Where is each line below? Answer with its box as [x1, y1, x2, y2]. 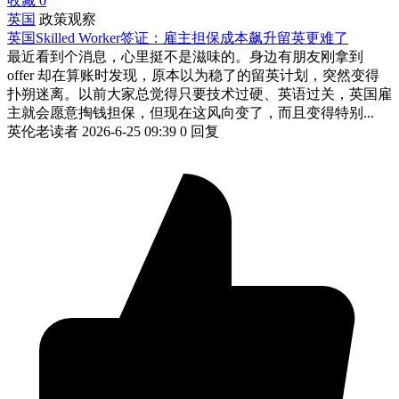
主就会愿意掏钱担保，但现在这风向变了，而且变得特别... [7, 104, 374, 120]
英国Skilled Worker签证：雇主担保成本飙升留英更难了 [7, 29, 348, 45]
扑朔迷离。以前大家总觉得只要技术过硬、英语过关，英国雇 [7, 85, 392, 102]
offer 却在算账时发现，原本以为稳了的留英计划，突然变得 [7, 67, 379, 83]
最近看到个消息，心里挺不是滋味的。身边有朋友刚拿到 [7, 48, 363, 64]
